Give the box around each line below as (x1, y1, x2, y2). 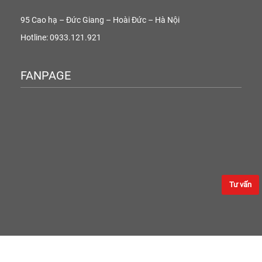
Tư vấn (229, 180, 251, 189)
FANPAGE (20, 68, 71, 82)
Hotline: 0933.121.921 (20, 32, 101, 42)
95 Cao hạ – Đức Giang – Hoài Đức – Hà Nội (20, 15, 180, 25)
